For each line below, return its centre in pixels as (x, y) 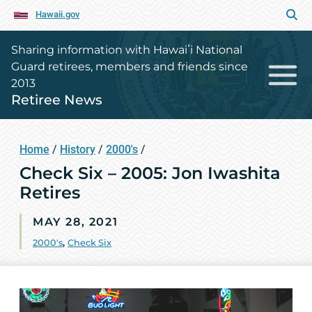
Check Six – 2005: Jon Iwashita (150, 173)
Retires (50, 193)
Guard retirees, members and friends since (130, 67)
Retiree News (57, 100)
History (78, 149)
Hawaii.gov (57, 14)
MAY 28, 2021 (76, 222)
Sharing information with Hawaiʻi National (127, 50)
